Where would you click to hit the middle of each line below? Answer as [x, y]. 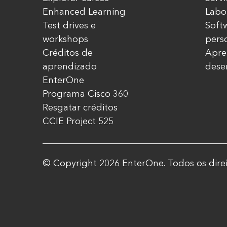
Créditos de [68, 53]
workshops [65, 39]
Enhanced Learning [84, 12]
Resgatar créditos [80, 107]
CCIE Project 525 [78, 121]
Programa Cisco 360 [85, 94]
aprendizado [70, 66]
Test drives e [69, 25]
